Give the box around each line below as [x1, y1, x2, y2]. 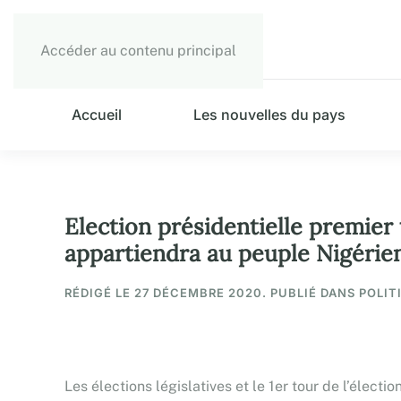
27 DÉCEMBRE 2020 [134, 286, 262, 300]
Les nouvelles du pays [193, 106, 346, 124]
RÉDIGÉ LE [64, 286, 134, 300]
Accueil [72, 106, 123, 124]
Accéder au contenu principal [40, 42, 236, 59]
